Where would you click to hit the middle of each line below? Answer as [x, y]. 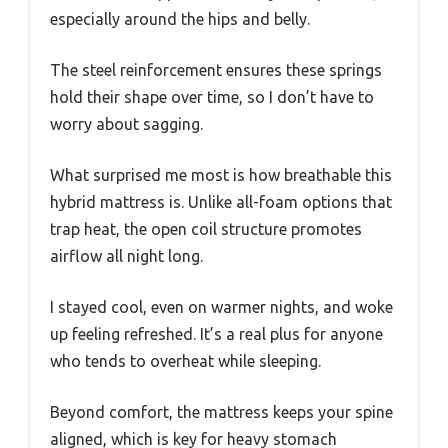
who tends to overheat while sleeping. [185, 360]
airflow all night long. [126, 255]
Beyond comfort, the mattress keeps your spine [221, 411]
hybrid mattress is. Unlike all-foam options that [221, 201]
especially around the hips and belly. [180, 18]
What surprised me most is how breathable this [221, 174]
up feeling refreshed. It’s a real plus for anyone [216, 333]
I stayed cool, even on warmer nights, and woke [221, 306]
